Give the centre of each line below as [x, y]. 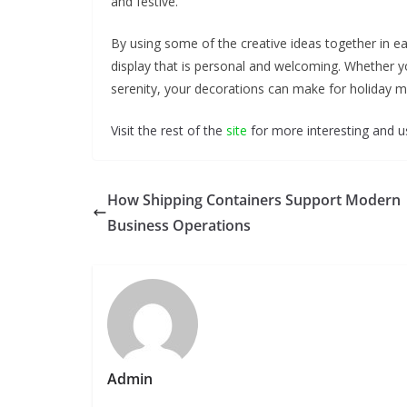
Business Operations [179, 225]
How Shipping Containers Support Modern [254, 199]
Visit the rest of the [169, 130]
